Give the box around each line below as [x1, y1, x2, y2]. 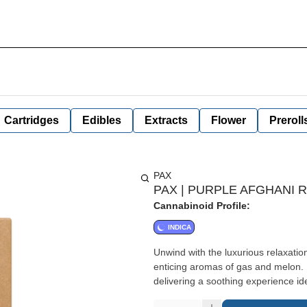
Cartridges [4, 114, 59, 126]
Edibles [82, 114, 121, 126]
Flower [211, 114, 246, 126]
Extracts [145, 114, 188, 126]
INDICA [168, 223, 191, 231]
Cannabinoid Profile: [153, 200, 250, 211]
